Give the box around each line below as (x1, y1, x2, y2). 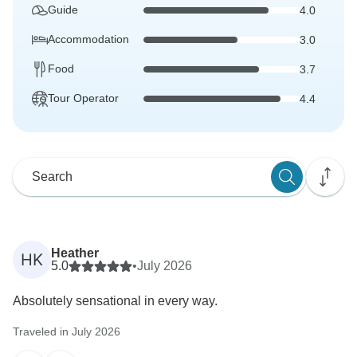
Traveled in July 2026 (13, 325, 120, 339)
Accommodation (48, 33, 129, 46)
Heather (51, 246, 99, 261)
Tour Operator (48, 92, 119, 105)
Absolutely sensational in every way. (13, 294, 218, 308)
